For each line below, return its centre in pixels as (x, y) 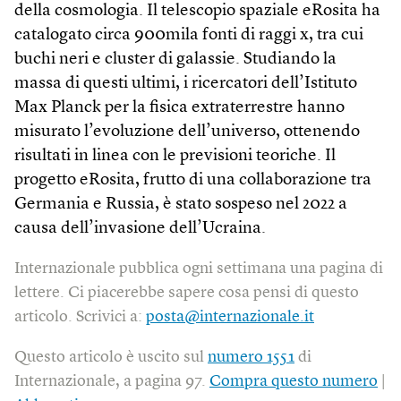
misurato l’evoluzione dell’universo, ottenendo (187, 132)
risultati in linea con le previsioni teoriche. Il (175, 157)
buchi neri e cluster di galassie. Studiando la (175, 60)
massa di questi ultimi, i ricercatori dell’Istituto (186, 84)
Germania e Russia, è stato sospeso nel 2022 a (181, 205)
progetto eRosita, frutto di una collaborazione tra (193, 181)
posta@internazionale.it (230, 317)
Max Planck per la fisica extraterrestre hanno (179, 108)
